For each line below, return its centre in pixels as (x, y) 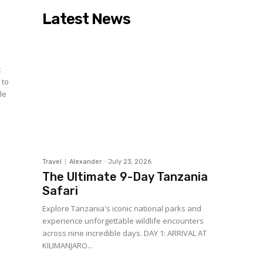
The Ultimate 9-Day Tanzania (125, 177)
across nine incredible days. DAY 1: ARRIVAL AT (124, 233)
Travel (52, 162)
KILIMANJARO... (68, 245)
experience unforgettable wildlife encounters (123, 221)
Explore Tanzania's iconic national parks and (122, 208)
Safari (60, 191)
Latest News (86, 19)
